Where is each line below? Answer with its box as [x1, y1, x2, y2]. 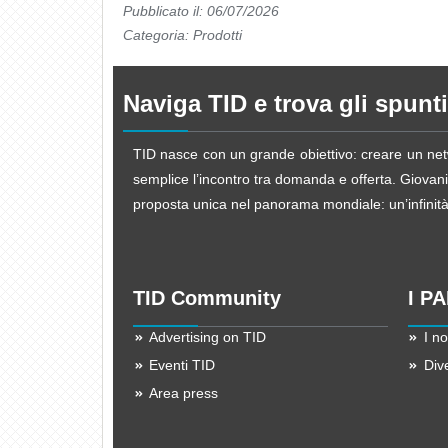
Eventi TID [149, 357, 216, 374]
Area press [149, 385, 219, 402]
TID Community [133, 287, 281, 310]
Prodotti [193, 26, 242, 43]
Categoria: [123, 26, 193, 43]
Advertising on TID [149, 329, 267, 346]
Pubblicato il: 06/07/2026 [123, 2, 279, 19]
